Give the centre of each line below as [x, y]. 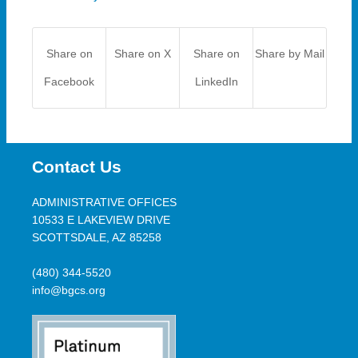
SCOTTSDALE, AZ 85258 [97, 238]
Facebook [70, 82]
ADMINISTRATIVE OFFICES [105, 203]
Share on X [143, 54]
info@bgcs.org [69, 290]
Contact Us [77, 167]
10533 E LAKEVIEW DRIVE [101, 220]
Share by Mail [290, 54]
